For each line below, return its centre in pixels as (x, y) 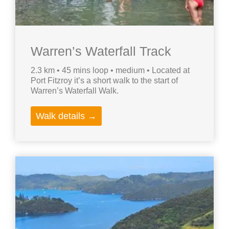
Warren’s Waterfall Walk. (75, 91)
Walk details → (66, 116)
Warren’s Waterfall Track (101, 51)
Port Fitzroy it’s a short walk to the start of (104, 81)
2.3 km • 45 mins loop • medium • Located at (110, 71)
